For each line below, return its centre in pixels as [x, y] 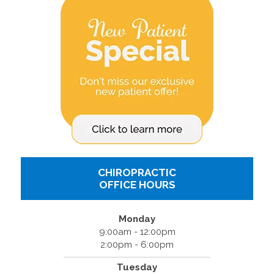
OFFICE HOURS [137, 184]
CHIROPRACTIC [137, 172]
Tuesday [137, 267]
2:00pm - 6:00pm [137, 244]
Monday [137, 219]
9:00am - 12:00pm [137, 231]
